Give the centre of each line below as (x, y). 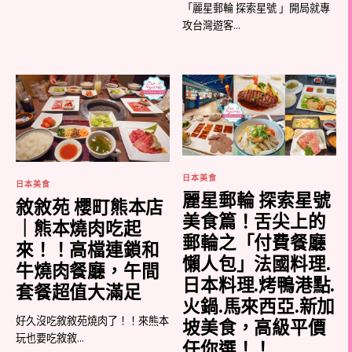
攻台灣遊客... (212, 25)
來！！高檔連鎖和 (88, 250)
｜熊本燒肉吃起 (79, 229)
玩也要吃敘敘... (50, 338)
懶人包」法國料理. (257, 265)
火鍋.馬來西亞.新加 (259, 307)
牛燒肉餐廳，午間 (88, 271)
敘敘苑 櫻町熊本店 (90, 207)
